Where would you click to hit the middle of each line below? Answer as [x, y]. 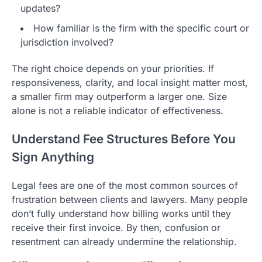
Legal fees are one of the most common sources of [125, 185]
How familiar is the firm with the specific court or [141, 28]
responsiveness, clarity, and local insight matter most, [130, 83]
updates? [40, 8]
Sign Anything [53, 157]
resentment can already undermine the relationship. [124, 241]
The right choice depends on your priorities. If [113, 69]
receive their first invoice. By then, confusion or [116, 227]
